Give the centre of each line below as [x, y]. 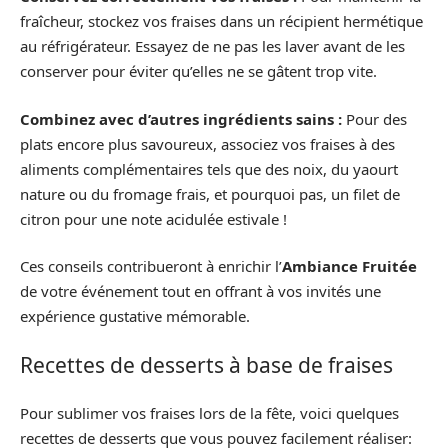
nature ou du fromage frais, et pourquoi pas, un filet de [210, 193]
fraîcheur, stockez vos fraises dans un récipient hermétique [221, 21]
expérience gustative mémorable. [135, 316]
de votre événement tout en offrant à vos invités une [200, 291]
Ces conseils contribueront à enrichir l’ [151, 266]
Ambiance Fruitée [349, 266]
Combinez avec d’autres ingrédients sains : [181, 118]
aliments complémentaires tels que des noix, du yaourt [209, 168]
